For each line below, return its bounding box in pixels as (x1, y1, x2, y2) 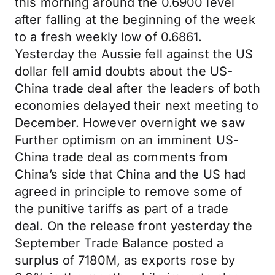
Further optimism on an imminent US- (15, 133, 239, 147)
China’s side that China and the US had (15, 167, 246, 182)
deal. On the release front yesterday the (15, 219, 253, 233)
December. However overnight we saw (15, 115, 245, 130)
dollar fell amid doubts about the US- (15, 64, 233, 79)
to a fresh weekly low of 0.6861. (15, 29, 203, 44)
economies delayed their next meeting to (15, 98, 259, 113)
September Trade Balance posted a (15, 236, 224, 250)
